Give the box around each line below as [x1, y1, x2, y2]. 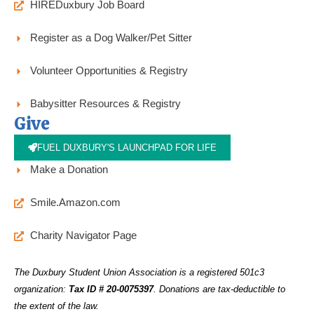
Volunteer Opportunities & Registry [29, 65, 188, 77]
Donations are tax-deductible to [159, 284, 285, 295]
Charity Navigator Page [29, 230, 137, 242]
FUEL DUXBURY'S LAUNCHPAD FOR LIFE [37, 142, 217, 153]
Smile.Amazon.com [29, 197, 121, 209]
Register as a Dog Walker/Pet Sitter [29, 32, 192, 44]
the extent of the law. [14, 301, 99, 312]
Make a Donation [29, 164, 108, 176]
